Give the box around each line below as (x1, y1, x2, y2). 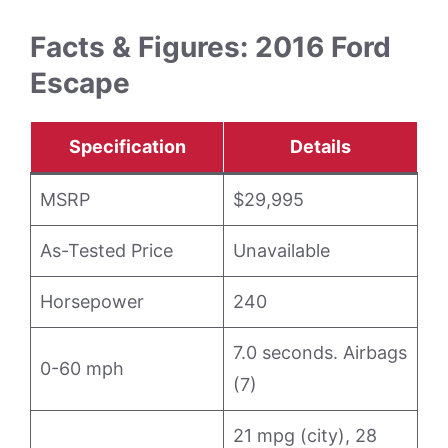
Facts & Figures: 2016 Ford (30, 30, 391, 65)
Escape (30, 66, 130, 101)
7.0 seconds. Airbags (233, 342, 407, 364)
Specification (68, 136, 186, 158)
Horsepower (40, 291, 144, 313)
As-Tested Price (40, 240, 173, 262)
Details (290, 136, 351, 158)
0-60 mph (40, 358, 124, 380)
